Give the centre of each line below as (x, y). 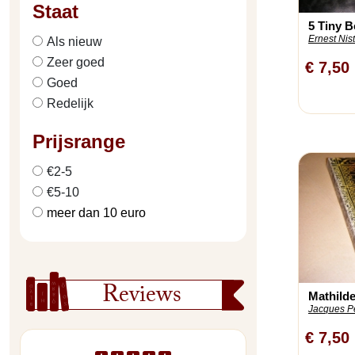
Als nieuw (74, 42)
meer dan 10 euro (96, 213)
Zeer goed (76, 62)
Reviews (142, 298)
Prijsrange (79, 141)
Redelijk (70, 103)
